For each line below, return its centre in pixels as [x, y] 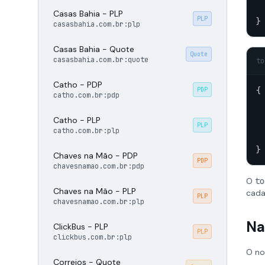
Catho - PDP [78, 85]
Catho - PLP [77, 120]
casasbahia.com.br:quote [101, 60]
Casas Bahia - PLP [88, 14]
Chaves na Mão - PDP [96, 156]
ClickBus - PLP [81, 227]
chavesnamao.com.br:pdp [99, 166]
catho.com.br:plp [86, 131]
